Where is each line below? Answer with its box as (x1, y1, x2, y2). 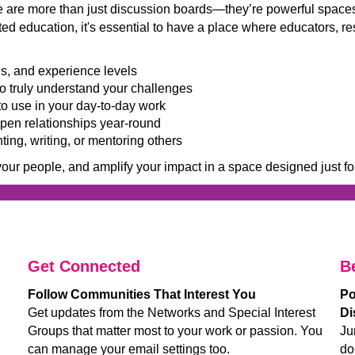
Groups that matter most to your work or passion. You (27, 324, 323, 338)
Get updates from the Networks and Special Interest (27, 306, 315, 319)
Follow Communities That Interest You (27, 288, 256, 301)
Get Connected (27, 258, 140, 275)
